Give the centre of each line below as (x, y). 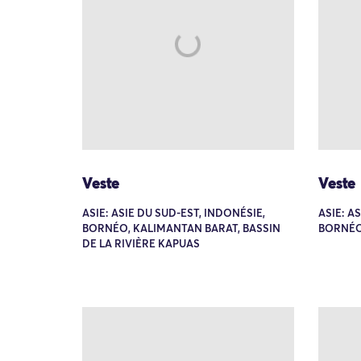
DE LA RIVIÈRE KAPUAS (141, 245)
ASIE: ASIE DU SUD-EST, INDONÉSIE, (174, 214)
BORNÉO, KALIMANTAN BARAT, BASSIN (181, 229)
